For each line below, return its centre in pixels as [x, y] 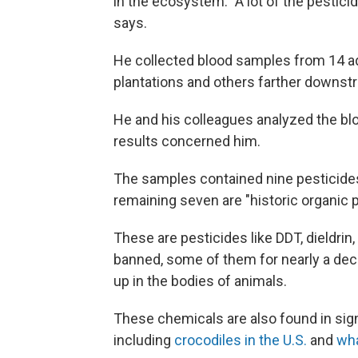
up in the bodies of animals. [200, 280]
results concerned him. [187, 141]
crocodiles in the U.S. [241, 340]
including [144, 340]
